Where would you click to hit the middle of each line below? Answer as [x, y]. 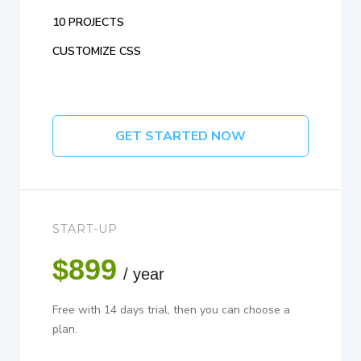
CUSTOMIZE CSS [97, 52]
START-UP [85, 229]
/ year [144, 274]
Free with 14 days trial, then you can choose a [171, 310]
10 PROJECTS [88, 23]
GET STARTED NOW [180, 137]
